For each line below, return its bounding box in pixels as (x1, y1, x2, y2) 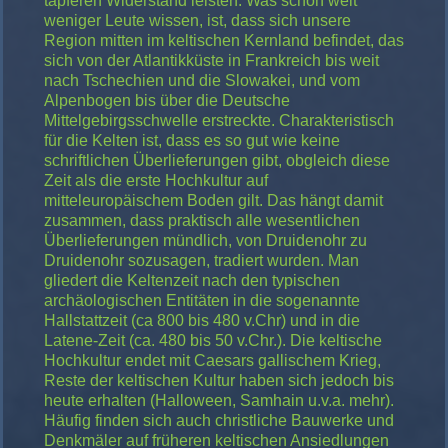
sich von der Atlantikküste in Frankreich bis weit (44, 51, 379, 69)
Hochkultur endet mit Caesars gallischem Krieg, (44, 351, 381, 369)
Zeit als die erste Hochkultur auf (44, 171, 268, 189)
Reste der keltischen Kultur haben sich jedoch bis (44, 371, 394, 389)
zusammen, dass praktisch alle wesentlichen (44, 211, 360, 229)
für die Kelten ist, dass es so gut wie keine (44, 131, 340, 149)
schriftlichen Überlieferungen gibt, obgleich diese (44, 151, 390, 169)
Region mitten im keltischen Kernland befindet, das (44, 31, 404, 49)
